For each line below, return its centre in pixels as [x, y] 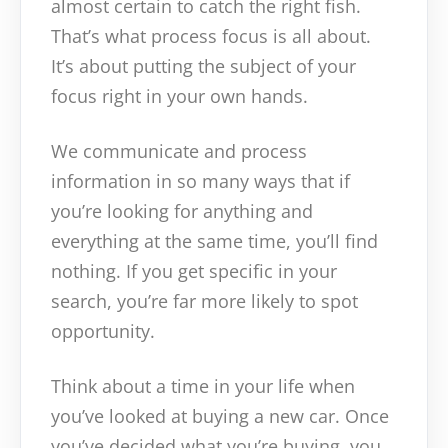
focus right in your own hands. [179, 95]
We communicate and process [179, 150]
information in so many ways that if [200, 180]
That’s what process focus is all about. [211, 35]
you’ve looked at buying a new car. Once [220, 416]
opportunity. [105, 330]
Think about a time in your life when [203, 386]
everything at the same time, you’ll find [214, 240]
